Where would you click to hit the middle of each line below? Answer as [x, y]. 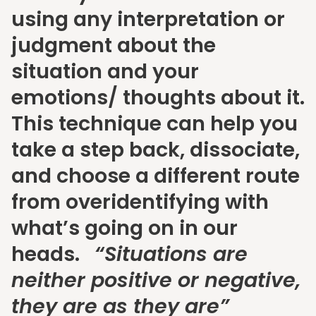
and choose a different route [156, 176]
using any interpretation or [148, 19]
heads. [53, 254]
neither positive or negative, [156, 280]
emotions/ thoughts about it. [158, 98]
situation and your [105, 72]
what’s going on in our [124, 228]
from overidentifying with [140, 202]
